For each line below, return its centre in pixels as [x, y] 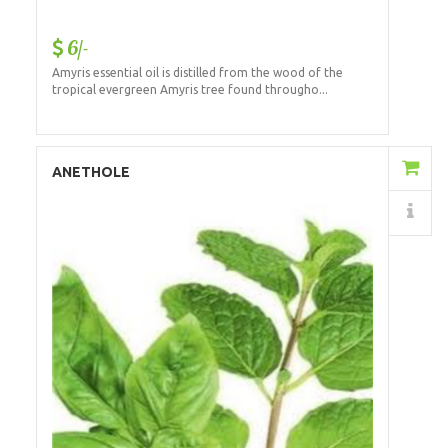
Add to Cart [302, 169]
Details [308, 213]
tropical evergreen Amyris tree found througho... [189, 90]
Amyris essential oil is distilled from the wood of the [197, 73]
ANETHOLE [90, 172]
